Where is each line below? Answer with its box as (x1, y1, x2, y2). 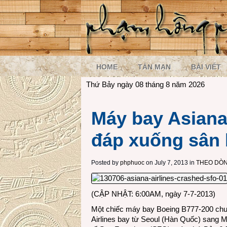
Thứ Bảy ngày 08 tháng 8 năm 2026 (86, 80, 205, 89)
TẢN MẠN (138, 63, 171, 71)
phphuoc (120, 159, 144, 166)
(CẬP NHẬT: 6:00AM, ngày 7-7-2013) (91, 190, 215, 198)
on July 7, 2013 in (144, 159, 195, 166)
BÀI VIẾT (191, 63, 221, 71)
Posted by (91, 159, 120, 166)
